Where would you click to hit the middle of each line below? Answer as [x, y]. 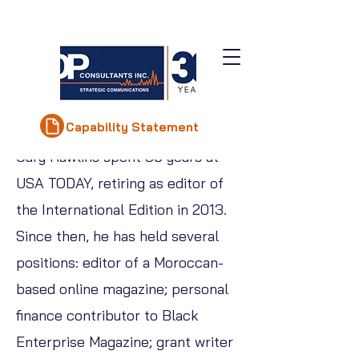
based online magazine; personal [122, 289]
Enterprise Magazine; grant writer [125, 342]
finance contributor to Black [107, 315]
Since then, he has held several [117, 236]
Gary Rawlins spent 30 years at [117, 157]
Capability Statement [132, 127]
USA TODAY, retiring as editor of [120, 183]
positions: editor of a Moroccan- [120, 262]
